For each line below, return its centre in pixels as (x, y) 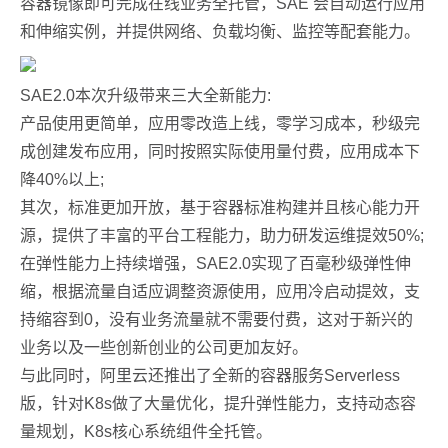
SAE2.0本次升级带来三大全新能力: (145, 95)
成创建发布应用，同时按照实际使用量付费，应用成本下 (220, 151)
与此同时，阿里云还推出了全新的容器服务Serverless (210, 375)
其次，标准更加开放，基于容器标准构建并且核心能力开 (220, 207)
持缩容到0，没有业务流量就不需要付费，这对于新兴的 (216, 319)
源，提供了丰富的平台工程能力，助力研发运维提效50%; (222, 235)
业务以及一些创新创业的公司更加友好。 (164, 347)
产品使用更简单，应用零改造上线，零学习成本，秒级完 (220, 123)
